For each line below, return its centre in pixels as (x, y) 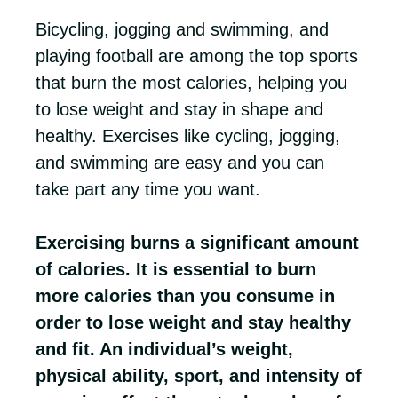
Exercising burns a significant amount (197, 243)
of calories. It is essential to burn (176, 269)
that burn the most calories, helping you (191, 83)
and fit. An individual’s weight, (164, 349)
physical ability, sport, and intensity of (199, 376)
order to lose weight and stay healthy (193, 322)
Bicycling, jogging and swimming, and (182, 29)
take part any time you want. (151, 189)
